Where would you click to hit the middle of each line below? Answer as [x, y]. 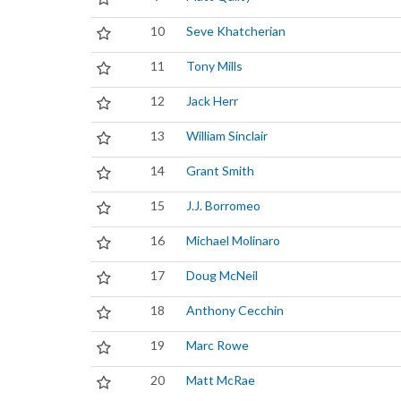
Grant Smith [220, 171]
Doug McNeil [222, 275]
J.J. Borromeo [223, 205]
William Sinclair [227, 136]
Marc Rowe [218, 345]
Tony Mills [214, 66]
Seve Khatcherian [236, 31]
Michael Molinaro [233, 240]
